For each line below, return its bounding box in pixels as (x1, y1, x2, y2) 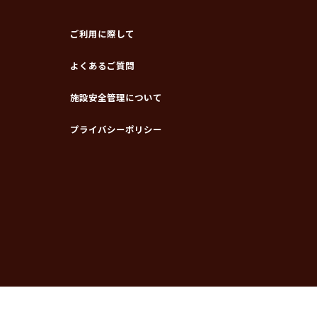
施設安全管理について (69, 90, 162, 104)
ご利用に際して (69, 26, 134, 40)
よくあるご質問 (69, 58, 134, 72)
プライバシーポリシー (69, 122, 162, 136)
